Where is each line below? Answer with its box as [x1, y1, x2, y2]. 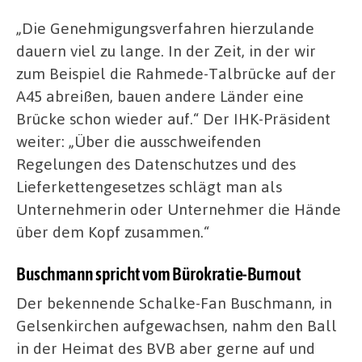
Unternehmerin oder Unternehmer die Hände [16, 198, 341, 219]
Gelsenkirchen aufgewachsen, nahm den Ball [16, 315, 337, 336]
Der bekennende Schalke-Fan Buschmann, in [16, 293, 332, 314]
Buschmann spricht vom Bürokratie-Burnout [16, 263, 301, 285]
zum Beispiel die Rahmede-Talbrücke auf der [16, 62, 336, 83]
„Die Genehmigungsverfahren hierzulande [16, 17, 314, 38]
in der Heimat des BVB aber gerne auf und [16, 338, 315, 359]
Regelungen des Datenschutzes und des [16, 153, 296, 174]
